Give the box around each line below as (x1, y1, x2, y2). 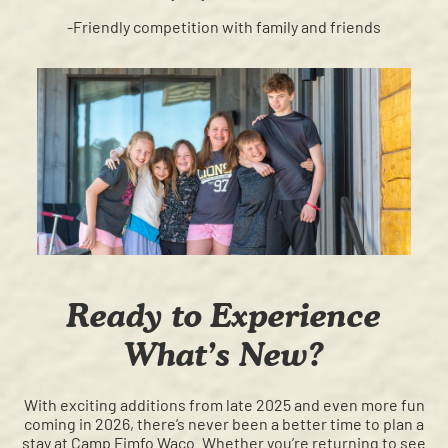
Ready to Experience (67, 295, 381, 335)
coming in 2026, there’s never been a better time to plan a (24, 414, 424, 434)
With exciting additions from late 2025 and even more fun (23, 395, 425, 415)
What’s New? (123, 334, 325, 374)
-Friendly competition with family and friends (67, 17, 381, 37)
